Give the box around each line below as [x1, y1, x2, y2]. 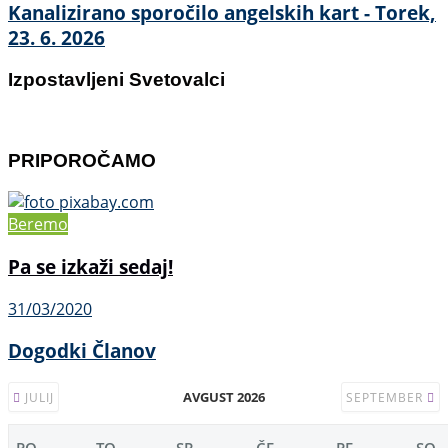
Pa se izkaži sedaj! [8, 253, 173, 279]
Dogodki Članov [8, 338, 156, 364]
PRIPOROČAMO [8, 150, 156, 172]
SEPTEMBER [346, 389, 427, 407]
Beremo [8, 213, 68, 236]
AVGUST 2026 [183, 388, 265, 407]
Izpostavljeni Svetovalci [8, 69, 225, 91]
